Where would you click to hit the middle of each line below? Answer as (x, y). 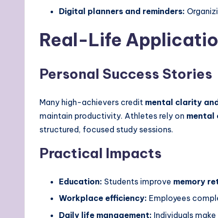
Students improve (138, 181)
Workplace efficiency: (103, 198)
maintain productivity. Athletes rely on (113, 116)
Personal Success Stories (126, 73)
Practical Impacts (100, 153)
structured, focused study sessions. (106, 129)
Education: (81, 181)
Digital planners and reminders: (122, 11)
